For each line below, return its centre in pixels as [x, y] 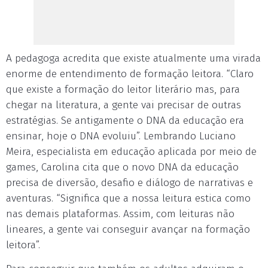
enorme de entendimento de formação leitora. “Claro [130, 74]
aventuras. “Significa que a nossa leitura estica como [128, 198]
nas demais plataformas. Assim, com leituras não [120, 214]
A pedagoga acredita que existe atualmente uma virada [133, 58]
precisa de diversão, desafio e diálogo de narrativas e [130, 183]
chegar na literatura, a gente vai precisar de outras [124, 105]
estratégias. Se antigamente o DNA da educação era [125, 121]
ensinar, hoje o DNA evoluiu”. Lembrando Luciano [121, 136]
